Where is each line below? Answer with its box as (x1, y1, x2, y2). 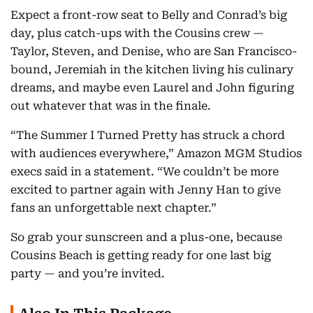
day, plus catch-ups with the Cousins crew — (10, 27, 264, 40)
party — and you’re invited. (10, 267, 165, 280)
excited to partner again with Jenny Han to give (10, 183, 281, 196)
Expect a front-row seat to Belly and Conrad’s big (10, 8, 287, 22)
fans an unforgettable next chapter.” (10, 201, 217, 214)
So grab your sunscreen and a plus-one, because (10, 231, 282, 244)
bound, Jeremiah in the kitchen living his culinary (10, 63, 293, 76)
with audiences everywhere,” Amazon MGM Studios (10, 147, 302, 160)
